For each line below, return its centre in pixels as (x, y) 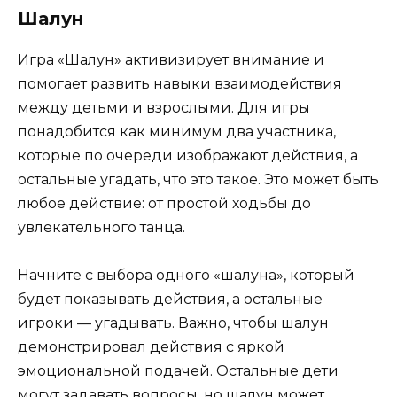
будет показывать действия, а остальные (170, 300)
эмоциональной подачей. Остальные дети (178, 371)
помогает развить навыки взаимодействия (180, 84)
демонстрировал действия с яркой (151, 347)
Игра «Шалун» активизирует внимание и (171, 60)
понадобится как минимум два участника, (177, 132)
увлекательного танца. (101, 228)
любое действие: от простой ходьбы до (164, 204)
